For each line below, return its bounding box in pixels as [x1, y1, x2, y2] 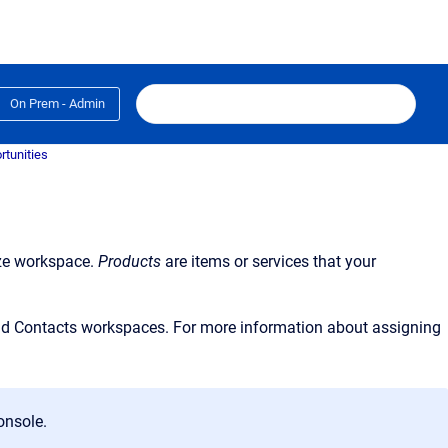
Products [98, 252, 161, 271]
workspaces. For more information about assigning [81, 318, 441, 337]
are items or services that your [165, 252, 376, 271]
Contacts [14, 318, 77, 337]
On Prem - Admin [10, 96, 105, 111]
